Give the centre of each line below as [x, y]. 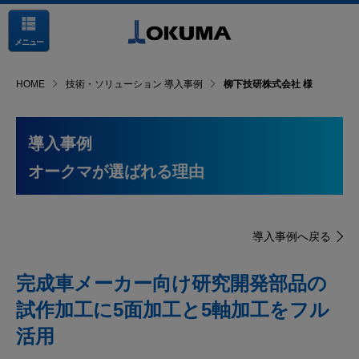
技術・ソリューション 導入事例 [134, 84]
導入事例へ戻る [292, 236]
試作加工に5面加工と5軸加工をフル [173, 310]
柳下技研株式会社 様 [268, 84]
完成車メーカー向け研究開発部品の [171, 283]
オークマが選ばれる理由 [116, 171]
